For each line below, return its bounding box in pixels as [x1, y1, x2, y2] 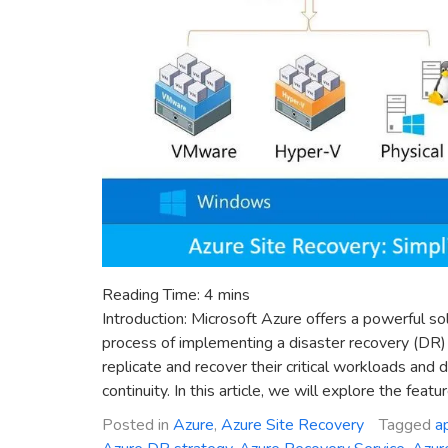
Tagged [379, 413, 435, 436]
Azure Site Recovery [221, 413, 364, 436]
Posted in [102, 413, 173, 436]
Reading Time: [102, 283, 204, 306]
